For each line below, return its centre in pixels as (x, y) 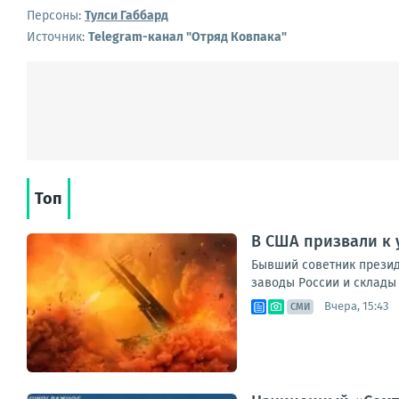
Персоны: (54, 15)
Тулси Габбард (126, 15)
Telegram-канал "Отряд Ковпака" (187, 37)
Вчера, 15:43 (356, 306)
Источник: (57, 37)
